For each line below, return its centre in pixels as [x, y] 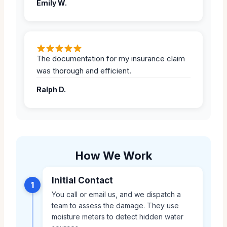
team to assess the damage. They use [115, 205]
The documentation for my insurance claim [111, 58]
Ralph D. [51, 89]
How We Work [113, 155]
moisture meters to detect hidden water [118, 216]
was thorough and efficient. [84, 70]
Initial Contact [82, 180]
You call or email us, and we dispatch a [116, 194]
